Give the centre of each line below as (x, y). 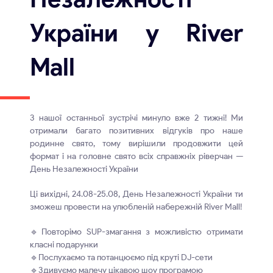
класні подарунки (65, 245)
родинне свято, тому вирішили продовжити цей (136, 144)
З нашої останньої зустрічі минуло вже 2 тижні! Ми (136, 118)
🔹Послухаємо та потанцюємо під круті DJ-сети (122, 257)
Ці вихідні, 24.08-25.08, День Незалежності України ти (136, 194)
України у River (136, 33)
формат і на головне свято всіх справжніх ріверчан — (136, 156)
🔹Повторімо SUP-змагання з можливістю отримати (136, 232)
